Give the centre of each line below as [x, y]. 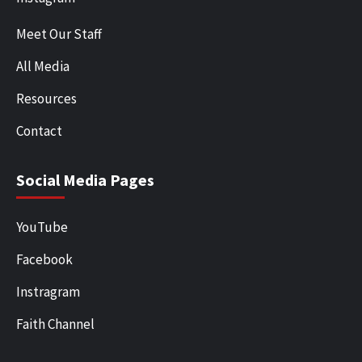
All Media [43, 66]
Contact [39, 130]
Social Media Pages [85, 179]
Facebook [44, 259]
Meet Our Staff [59, 34]
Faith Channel [55, 324]
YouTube [42, 227]
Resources [46, 98]
